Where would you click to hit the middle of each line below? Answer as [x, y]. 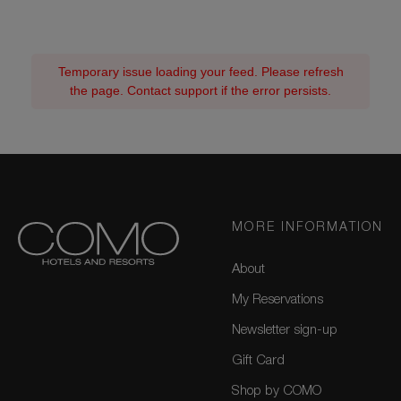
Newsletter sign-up [285, 331]
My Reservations [278, 301]
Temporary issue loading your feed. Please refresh [200, 72]
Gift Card [259, 362]
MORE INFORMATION [307, 229]
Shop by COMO [277, 392]
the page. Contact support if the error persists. [200, 91]
